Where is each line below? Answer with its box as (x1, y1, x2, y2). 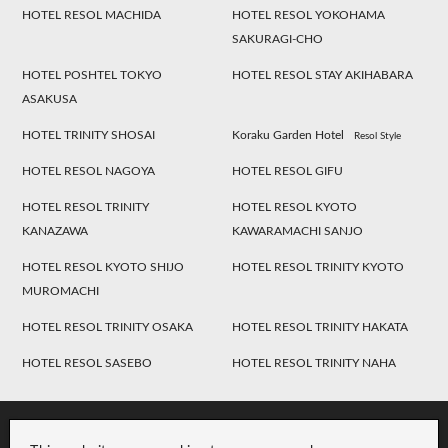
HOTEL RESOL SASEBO (22, 356, 153, 369)
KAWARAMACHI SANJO (232, 224, 364, 237)
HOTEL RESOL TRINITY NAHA (232, 356, 397, 369)
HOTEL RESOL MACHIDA (22, 8, 162, 21)
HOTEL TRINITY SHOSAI (22, 128, 156, 141)
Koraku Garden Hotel (232, 128, 345, 141)
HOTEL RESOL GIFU (232, 164, 344, 177)
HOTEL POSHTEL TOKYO (22, 68, 163, 81)
